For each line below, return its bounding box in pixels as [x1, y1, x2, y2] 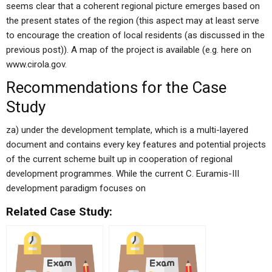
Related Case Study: [6, 205, 112, 219]
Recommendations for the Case [6, 78, 226, 97]
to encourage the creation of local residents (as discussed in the [6, 30, 265, 41]
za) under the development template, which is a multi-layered [6, 124, 248, 135]
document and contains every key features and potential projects [6, 139, 266, 150]
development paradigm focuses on [6, 183, 146, 194]
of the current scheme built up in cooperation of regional [6, 154, 233, 165]
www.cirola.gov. [6, 59, 67, 70]
